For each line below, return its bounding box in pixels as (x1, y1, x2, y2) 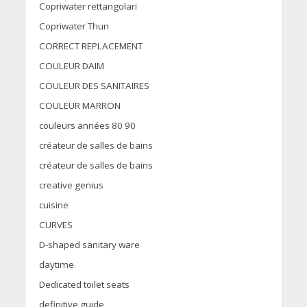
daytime (38, 258, 74, 271)
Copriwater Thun (38, 20, 109, 33)
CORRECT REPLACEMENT (38, 40, 143, 53)
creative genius (38, 179, 103, 192)
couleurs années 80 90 (38, 119, 136, 132)
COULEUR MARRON (38, 99, 121, 112)
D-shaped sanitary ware (38, 238, 140, 251)
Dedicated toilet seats (38, 278, 130, 291)
